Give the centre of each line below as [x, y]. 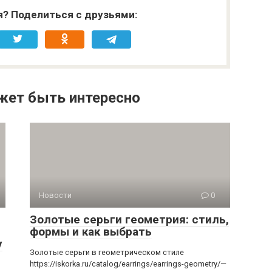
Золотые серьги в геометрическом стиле [107, 252]
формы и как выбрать [91, 232]
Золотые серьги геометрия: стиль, [129, 219]
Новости [55, 195]
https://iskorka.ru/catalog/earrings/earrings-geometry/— [128, 264]
